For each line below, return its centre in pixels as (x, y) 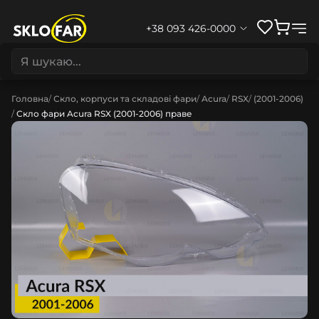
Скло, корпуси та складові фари (125, 99)
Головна (30, 99)
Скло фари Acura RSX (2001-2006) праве (104, 114)
